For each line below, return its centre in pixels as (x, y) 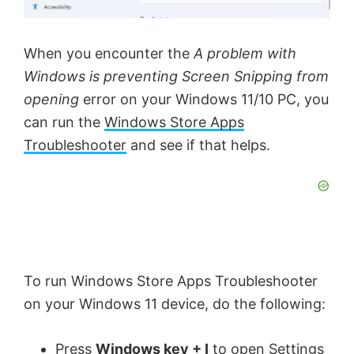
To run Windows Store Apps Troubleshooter (171, 281)
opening (51, 100)
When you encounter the (109, 54)
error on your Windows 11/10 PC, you (204, 100)
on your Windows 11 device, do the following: (175, 304)
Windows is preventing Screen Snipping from (176, 77)
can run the (64, 122)
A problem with (245, 54)
